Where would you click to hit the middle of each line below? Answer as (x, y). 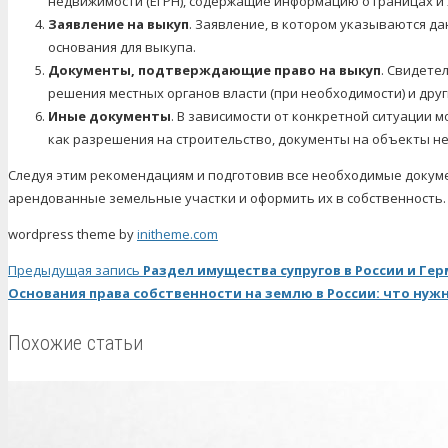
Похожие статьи (75, 342)
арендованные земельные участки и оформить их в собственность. (227, 197)
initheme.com (177, 233)
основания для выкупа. (122, 46)
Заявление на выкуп (118, 23)
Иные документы (109, 115)
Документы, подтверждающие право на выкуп (214, 69)
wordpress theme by (72, 233)
